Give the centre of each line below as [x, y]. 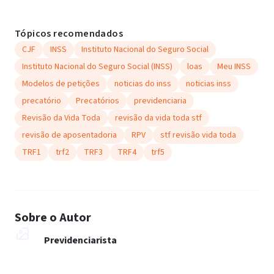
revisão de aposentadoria [69, 135]
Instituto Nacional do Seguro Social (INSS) [97, 67]
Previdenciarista [80, 240]
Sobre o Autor [53, 218]
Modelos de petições [61, 84]
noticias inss [209, 84]
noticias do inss [143, 84]
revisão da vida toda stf [158, 118]
